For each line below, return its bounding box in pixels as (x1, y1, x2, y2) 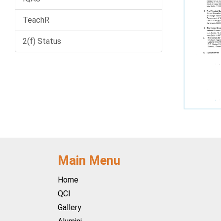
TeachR (23, 15, 49, 25)
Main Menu (58, 152, 120, 168)
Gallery (58, 203, 81, 213)
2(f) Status (23, 36, 61, 46)
